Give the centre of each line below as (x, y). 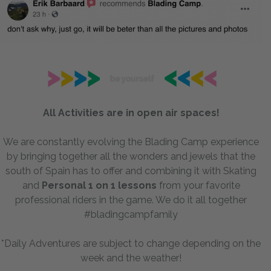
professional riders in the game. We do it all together (131, 200)
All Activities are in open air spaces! (131, 113)
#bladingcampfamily (131, 214)
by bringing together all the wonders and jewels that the (131, 156)
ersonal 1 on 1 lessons (102, 185)
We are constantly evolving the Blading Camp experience (131, 142)
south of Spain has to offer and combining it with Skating (131, 171)
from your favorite (198, 185)
